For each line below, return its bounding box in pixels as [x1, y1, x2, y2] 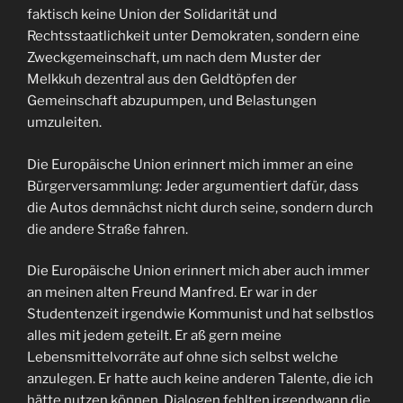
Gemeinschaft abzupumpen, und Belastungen [27, 93, 317, 110]
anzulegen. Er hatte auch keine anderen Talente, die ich [27, 371, 373, 388]
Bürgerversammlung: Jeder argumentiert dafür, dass [27, 177, 359, 194]
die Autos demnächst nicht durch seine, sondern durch [27, 199, 373, 216]
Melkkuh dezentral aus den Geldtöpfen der [27, 71, 297, 88]
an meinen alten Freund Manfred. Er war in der [27, 284, 318, 301]
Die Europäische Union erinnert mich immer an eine [27, 156, 354, 173]
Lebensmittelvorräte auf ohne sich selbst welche [27, 349, 338, 366]
